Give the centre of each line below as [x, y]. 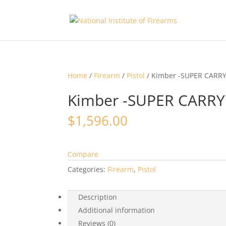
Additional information [117, 210]
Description [98, 197]
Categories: [88, 169]
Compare [83, 154]
